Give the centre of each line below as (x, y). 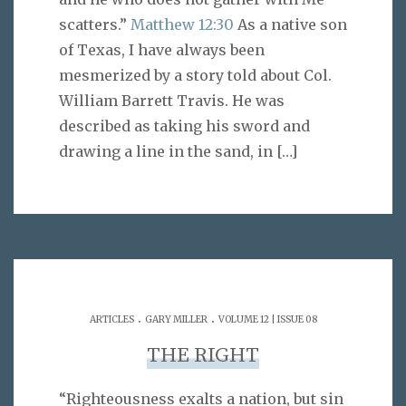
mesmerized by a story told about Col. (195, 76)
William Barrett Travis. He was (172, 101)
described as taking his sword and (184, 126)
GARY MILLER (176, 320)
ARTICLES (111, 320)
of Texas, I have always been (162, 50)
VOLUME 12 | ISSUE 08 (267, 320)
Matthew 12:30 (182, 25)
